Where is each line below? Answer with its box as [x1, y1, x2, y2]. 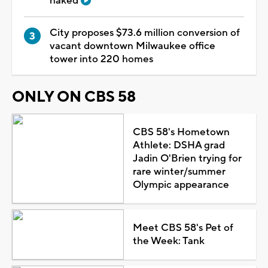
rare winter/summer [132, 165, 226, 178]
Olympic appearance [132, 178, 229, 191]
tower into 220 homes [50, 52, 153, 66]
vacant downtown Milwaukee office [50, 39, 215, 53]
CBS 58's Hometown [132, 125, 230, 139]
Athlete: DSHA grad [132, 138, 225, 152]
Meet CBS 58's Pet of [132, 221, 233, 234]
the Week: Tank [132, 234, 205, 248]
